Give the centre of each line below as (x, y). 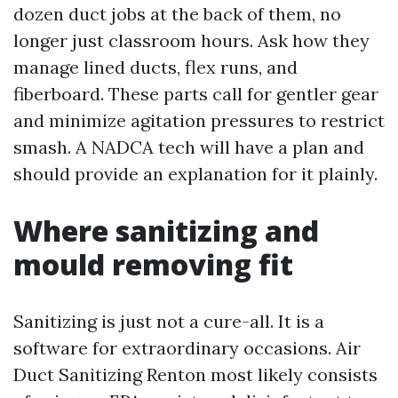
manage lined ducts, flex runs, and (155, 67)
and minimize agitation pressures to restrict (199, 120)
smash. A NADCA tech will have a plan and (189, 147)
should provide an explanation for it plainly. (195, 174)
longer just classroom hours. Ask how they (191, 40)
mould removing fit (153, 264)
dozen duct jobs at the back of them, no (177, 14)
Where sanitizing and (166, 231)
